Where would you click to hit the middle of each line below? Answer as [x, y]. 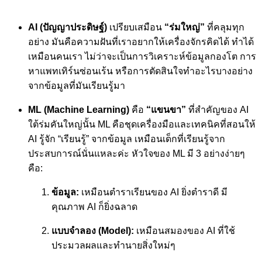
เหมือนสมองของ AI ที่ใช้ [185, 231]
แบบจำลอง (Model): [93, 231]
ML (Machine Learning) [79, 110]
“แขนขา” [166, 110]
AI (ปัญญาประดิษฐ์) [68, 27]
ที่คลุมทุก [225, 27]
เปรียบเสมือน [135, 27]
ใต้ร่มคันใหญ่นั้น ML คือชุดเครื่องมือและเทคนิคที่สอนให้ [142, 125]
